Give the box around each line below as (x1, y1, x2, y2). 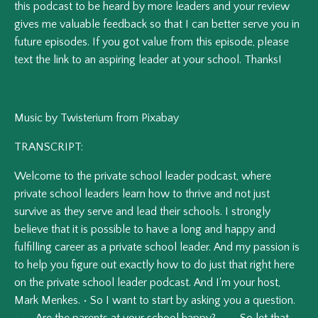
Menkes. (41, 294, 80, 307)
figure (71, 258, 98, 272)
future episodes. (14, 35, 92, 49)
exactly (119, 258, 154, 272)
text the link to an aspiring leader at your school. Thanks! (14, 53, 281, 67)
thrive (185, 187, 212, 201)
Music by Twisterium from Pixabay (14, 111, 179, 125)
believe (14, 223, 48, 236)
